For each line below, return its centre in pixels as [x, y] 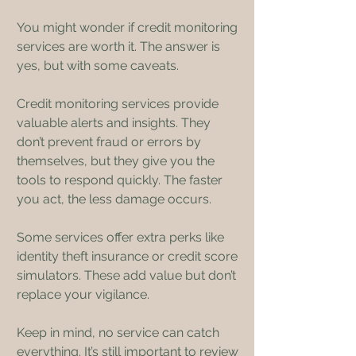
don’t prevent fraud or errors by [110, 141]
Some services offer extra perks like [122, 237]
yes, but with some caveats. [98, 65]
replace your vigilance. [83, 294]
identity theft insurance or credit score [129, 256]
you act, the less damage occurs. [114, 199]
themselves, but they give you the [117, 161]
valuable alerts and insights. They [115, 122]
